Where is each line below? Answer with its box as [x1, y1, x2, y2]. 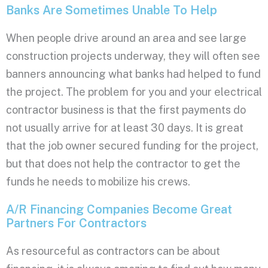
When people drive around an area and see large [6, 31, 246, 44]
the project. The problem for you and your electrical [6, 85, 262, 98]
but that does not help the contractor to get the [6, 157, 240, 170]
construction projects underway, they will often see [6, 49, 260, 62]
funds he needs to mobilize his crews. [6, 175, 190, 188]
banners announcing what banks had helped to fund [6, 67, 261, 80]
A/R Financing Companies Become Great [6, 202, 232, 217]
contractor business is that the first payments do [6, 103, 246, 116]
